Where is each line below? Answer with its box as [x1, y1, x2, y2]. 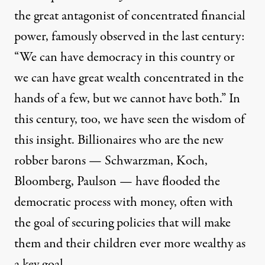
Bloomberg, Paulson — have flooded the [14, 172, 220, 192]
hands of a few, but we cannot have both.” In [14, 89, 240, 109]
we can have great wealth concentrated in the [14, 69, 244, 88]
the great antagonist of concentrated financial [14, 7, 245, 26]
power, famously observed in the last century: [14, 27, 245, 47]
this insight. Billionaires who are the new [14, 131, 224, 150]
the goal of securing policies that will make [14, 214, 231, 233]
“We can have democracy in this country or [14, 48, 235, 67]
